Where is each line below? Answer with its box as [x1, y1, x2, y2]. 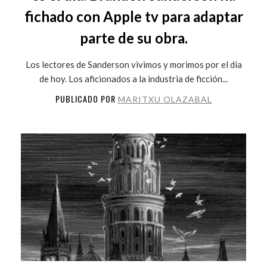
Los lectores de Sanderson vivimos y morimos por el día [25, 58, 242, 70]
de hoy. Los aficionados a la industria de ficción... [39, 73, 228, 84]
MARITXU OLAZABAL [117, 94, 212, 104]
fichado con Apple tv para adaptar [24, 7, 243, 25]
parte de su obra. [79, 29, 188, 46]
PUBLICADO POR [55, 92, 118, 105]
